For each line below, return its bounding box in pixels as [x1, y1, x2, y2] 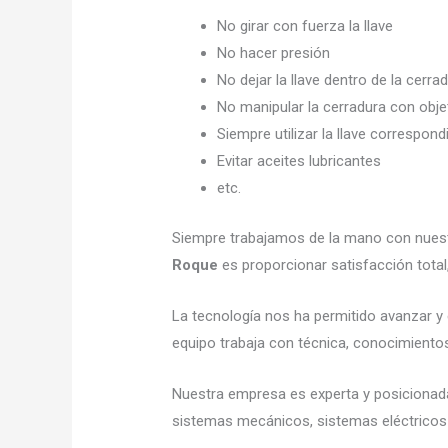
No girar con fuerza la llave [217, 17, 394, 36]
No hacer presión [217, 44, 331, 63]
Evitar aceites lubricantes [217, 152, 382, 171]
